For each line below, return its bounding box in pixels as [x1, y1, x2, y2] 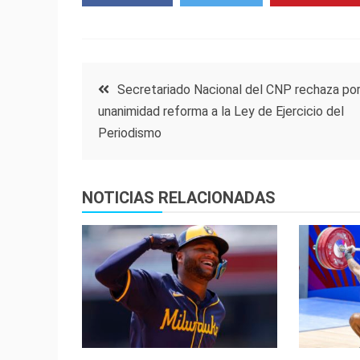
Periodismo [98, 125, 162, 141]
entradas [81, 155, 184, 186]
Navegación [81, 68, 218, 100]
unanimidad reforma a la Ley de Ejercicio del [98, 104, 344, 120]
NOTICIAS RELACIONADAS [82, 188, 276, 208]
